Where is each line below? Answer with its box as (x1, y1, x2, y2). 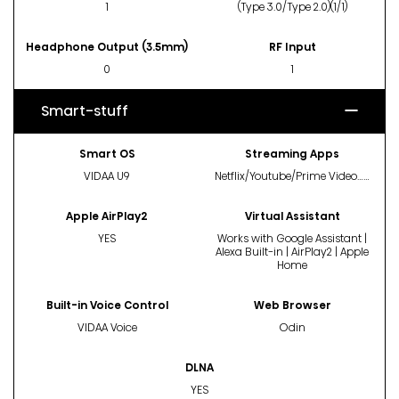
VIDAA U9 (84, 167, 130, 183)
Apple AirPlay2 (66, 208, 148, 224)
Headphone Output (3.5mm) (26, 38, 188, 54)
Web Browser (253, 297, 331, 313)
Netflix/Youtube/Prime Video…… (215, 167, 370, 183)
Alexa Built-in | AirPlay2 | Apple (216, 243, 369, 259)
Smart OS (78, 145, 135, 161)
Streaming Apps (245, 145, 339, 161)
